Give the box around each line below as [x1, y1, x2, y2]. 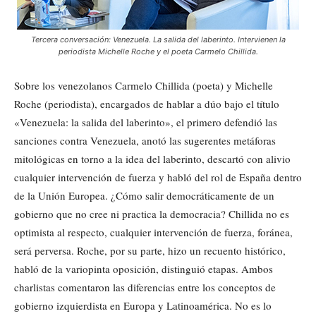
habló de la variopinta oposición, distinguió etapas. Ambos [14, 261, 273, 276]
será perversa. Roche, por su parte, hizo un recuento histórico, [14, 243, 286, 257]
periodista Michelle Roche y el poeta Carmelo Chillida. [58, 46, 258, 56]
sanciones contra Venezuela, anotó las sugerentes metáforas [14, 133, 276, 147]
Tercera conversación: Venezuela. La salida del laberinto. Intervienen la [30, 34, 286, 44]
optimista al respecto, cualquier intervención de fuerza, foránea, [14, 224, 293, 239]
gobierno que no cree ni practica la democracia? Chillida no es [14, 206, 289, 221]
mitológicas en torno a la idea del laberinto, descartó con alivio [14, 151, 291, 166]
